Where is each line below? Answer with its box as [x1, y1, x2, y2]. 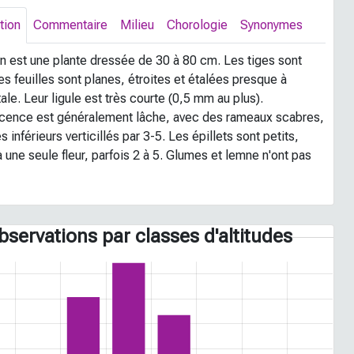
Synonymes [240, 17, 303, 32]
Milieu [120, 17, 155, 32]
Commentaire [33, 17, 108, 32]
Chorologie [167, 17, 228, 32]
